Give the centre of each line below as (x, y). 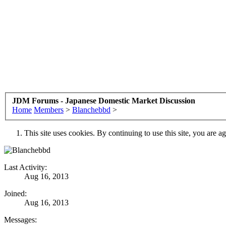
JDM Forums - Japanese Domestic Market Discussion (104, 100)
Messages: (20, 219)
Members (49, 109)
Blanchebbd (91, 109)
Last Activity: (25, 167)
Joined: (15, 193)
